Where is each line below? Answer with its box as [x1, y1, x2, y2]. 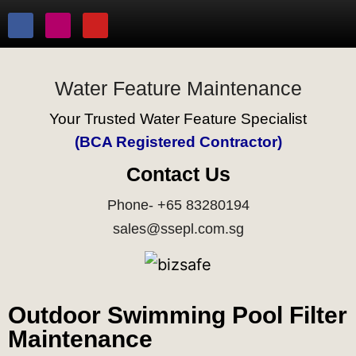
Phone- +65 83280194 [106, 197, 250, 213]
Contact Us [126, 163, 230, 185]
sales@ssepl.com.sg [112, 221, 244, 237]
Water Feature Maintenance [54, 77, 302, 99]
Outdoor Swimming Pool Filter [8, 301, 347, 328]
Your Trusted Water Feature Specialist [49, 110, 307, 127]
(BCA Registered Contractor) [74, 133, 282, 150]
